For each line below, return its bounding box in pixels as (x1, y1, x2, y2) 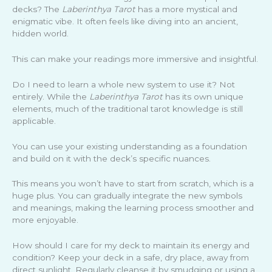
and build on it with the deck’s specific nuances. (12, 153, 211, 163)
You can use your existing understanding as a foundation (12, 141, 247, 151)
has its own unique (163, 91, 243, 101)
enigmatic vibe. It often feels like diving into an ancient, (12, 16, 238, 26)
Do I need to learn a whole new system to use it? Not (12, 79, 235, 89)
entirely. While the (12, 91, 89, 101)
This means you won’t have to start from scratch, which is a (12, 178, 254, 189)
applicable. (12, 115, 56, 126)
